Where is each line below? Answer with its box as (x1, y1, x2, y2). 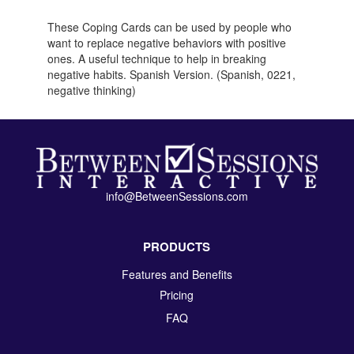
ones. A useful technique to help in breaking (47, 51, 266, 66)
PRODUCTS (143, 237, 211, 255)
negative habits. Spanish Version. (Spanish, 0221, (47, 66, 296, 82)
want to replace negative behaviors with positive (47, 35, 286, 51)
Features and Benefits (121, 265, 232, 282)
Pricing (160, 286, 194, 303)
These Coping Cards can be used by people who (47, 19, 292, 35)
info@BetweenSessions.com (105, 187, 248, 204)
